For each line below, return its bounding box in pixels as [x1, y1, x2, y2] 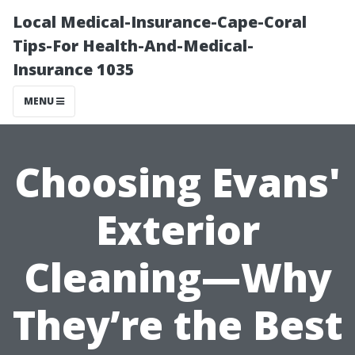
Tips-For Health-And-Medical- [13, 35, 254, 56]
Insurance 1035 [13, 59, 135, 80]
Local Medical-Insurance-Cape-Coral [13, 11, 307, 32]
